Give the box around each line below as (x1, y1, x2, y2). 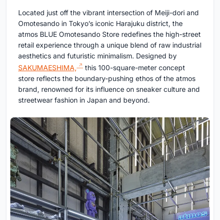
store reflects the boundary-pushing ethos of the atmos (18, 74, 195, 82)
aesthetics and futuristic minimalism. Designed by (18, 52, 177, 60)
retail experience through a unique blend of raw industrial (18, 41, 201, 49)
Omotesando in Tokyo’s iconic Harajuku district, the (18, 19, 183, 27)
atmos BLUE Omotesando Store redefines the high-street (18, 30, 201, 38)
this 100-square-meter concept (83, 63, 185, 72)
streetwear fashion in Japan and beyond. (18, 95, 150, 104)
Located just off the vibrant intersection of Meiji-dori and (18, 8, 199, 17)
